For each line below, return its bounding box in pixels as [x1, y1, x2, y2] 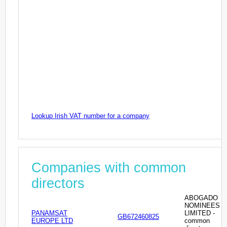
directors [31, 176, 85, 192]
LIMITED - [184, 209, 215, 217]
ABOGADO [184, 194, 218, 202]
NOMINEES [184, 202, 220, 210]
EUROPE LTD [31, 217, 73, 225]
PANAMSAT [31, 209, 67, 217]
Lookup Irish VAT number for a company [31, 111, 149, 120]
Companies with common [31, 160, 186, 176]
